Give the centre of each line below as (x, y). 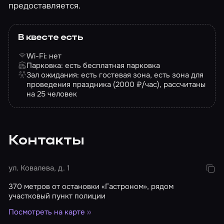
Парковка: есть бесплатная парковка (93, 65)
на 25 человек (52, 94)
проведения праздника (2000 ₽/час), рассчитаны (116, 84)
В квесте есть (50, 38)
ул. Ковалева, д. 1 (39, 168)
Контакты (46, 141)
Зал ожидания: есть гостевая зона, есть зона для (115, 75)
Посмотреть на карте (47, 212)
